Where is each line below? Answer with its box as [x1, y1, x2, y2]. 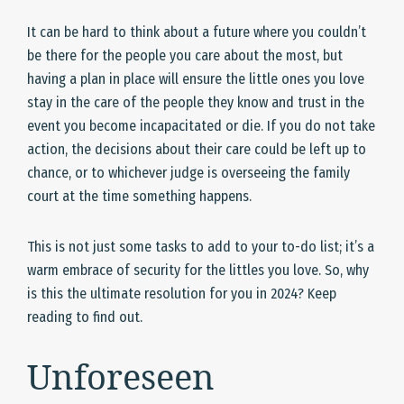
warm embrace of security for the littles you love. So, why [27, 262, 369, 280]
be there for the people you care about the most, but [27, 47, 343, 65]
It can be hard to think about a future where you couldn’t [27, 23, 366, 41]
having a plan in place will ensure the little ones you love [27, 70, 364, 88]
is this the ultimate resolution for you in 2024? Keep [27, 285, 336, 303]
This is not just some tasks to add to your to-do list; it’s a [27, 238, 374, 256]
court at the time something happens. [27, 188, 252, 206]
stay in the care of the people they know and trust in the [27, 94, 364, 112]
